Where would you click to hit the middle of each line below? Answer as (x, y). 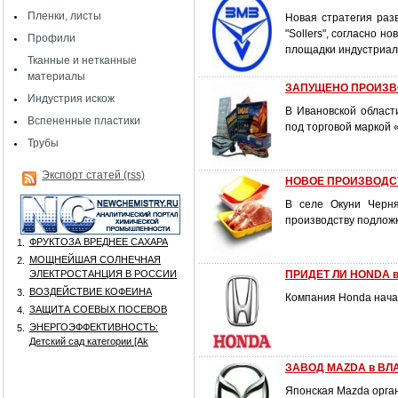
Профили (52, 38)
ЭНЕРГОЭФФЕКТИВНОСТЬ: (94, 327)
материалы (56, 76)
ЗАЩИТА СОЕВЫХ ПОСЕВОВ (98, 309)
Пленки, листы (64, 16)
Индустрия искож (71, 99)
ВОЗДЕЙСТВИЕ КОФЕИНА (91, 291)
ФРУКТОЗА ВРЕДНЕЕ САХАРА (99, 242)
